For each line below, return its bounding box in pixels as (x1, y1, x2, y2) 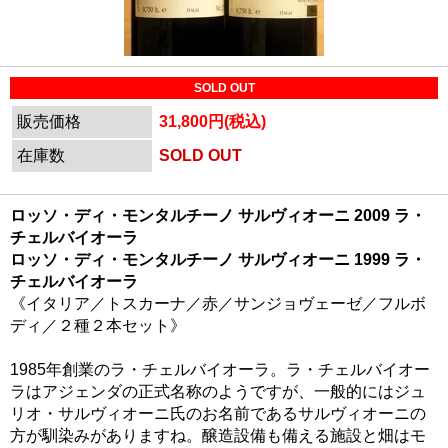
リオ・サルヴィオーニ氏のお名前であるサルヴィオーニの (10, 405, 426, 422)
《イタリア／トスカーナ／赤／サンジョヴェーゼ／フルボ (10, 295, 426, 312)
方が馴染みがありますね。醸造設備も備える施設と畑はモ (10, 427, 426, 444)
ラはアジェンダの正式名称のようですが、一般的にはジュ (10, 383, 426, 400)
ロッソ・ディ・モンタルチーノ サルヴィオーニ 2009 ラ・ (10, 207, 426, 224)
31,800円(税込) (159, 113, 266, 130)
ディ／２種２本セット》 (10, 317, 186, 334)
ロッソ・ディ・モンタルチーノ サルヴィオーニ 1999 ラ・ (10, 251, 426, 268)
